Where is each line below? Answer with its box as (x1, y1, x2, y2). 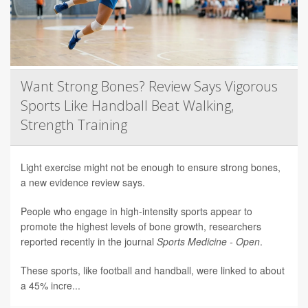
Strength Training (21, 115, 127, 134)
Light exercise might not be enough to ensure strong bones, (21, 159, 280, 174)
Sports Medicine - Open (157, 234, 260, 248)
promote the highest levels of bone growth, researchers (21, 219, 261, 233)
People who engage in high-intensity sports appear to (21, 203, 252, 218)
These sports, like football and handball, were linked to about (21, 263, 285, 277)
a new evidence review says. (21, 175, 145, 189)
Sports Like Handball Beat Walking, (21, 96, 234, 115)
